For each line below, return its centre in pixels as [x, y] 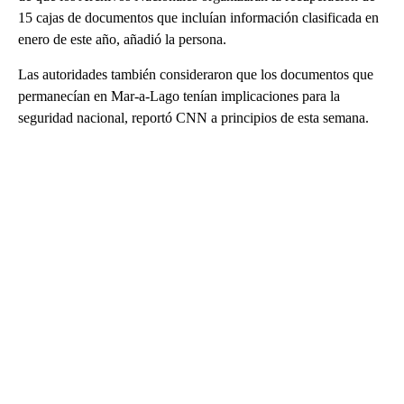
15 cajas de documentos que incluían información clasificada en [198, 17]
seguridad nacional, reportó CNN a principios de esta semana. [193, 117]
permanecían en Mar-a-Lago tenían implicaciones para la [179, 96]
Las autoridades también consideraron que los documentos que [196, 74]
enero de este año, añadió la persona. [122, 39]
